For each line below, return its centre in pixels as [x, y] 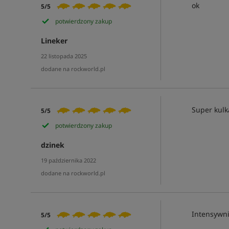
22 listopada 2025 [64, 56]
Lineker [54, 41]
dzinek [52, 145]
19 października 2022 [68, 160]
